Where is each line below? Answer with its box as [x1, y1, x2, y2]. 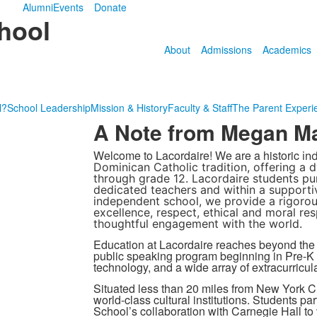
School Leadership [6, 100, 91, 115]
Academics [262, 42, 311, 57]
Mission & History [90, 100, 168, 115]
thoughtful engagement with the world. [93, 217, 302, 231]
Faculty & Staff [167, 100, 232, 115]
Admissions [200, 42, 252, 57]
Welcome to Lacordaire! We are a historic [93, 147, 302, 163]
